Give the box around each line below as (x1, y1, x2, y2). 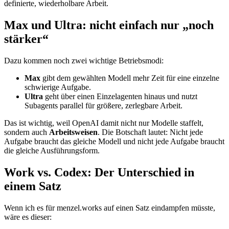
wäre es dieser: (4, 213, 52, 221)
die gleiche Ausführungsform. (4, 146, 100, 155)
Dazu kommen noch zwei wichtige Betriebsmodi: (4, 56, 164, 65)
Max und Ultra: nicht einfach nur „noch (4, 18, 214, 32)
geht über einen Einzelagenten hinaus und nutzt (43, 92, 197, 101)
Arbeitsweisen (49, 128, 98, 137)
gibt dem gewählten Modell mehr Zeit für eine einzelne (40, 74, 219, 83)
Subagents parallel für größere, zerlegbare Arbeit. (25, 101, 182, 110)
